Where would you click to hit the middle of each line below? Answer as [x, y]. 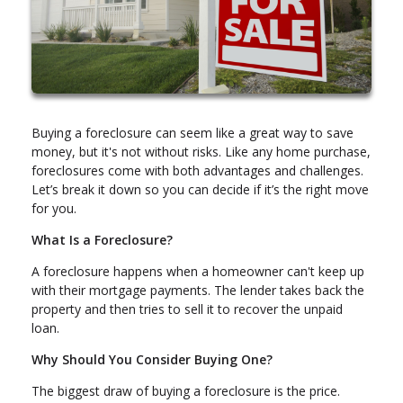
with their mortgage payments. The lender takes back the [198, 291]
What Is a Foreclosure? [102, 240]
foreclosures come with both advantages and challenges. [197, 171]
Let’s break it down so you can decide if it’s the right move [200, 190]
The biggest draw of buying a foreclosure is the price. [186, 391]
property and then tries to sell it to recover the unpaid [187, 309]
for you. [54, 209]
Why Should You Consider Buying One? [152, 360]
